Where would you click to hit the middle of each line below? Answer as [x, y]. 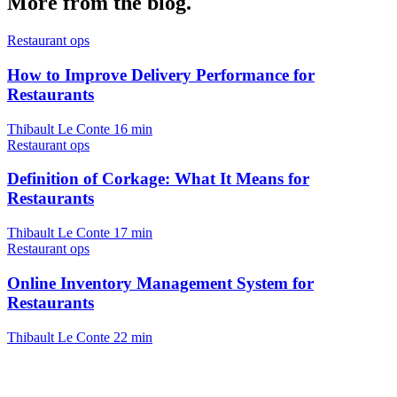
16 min [133, 128]
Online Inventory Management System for [160, 283]
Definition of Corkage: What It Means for [158, 179]
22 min [133, 337]
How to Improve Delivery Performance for [161, 74]
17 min [133, 233]
